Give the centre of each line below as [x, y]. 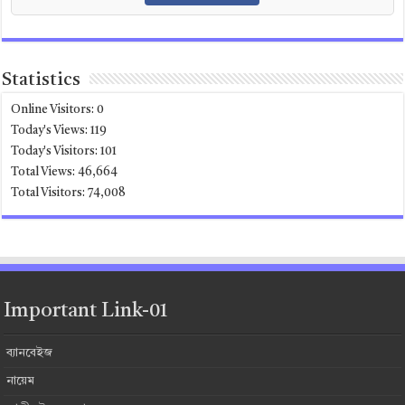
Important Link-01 [86, 311]
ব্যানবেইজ [30, 353]
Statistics [42, 81]
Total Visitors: [50, 193]
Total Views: [45, 173]
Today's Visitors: [56, 152]
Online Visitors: [54, 110]
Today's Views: [51, 131]
